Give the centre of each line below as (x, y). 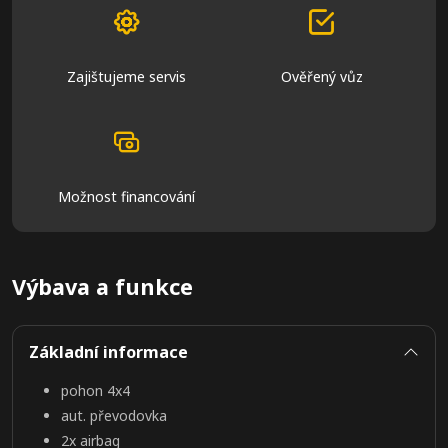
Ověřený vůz (321, 76)
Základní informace (108, 351)
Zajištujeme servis (126, 76)
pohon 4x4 (95, 391)
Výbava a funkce (102, 286)
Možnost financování (126, 196)
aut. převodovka (114, 416)
